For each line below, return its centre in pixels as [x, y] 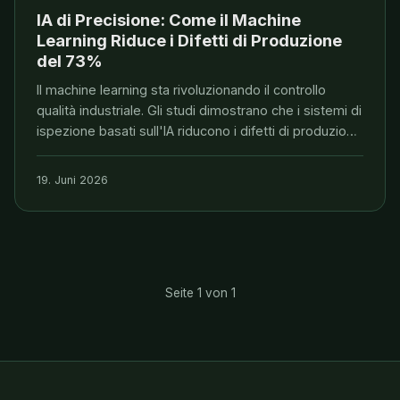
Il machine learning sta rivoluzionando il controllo [181, 90]
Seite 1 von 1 [200, 293]
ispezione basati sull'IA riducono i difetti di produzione [199, 131]
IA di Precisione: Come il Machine [169, 19]
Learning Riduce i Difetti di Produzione [189, 40]
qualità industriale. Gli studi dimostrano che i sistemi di [199, 111]
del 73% [70, 60]
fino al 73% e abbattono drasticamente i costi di [182, 152]
